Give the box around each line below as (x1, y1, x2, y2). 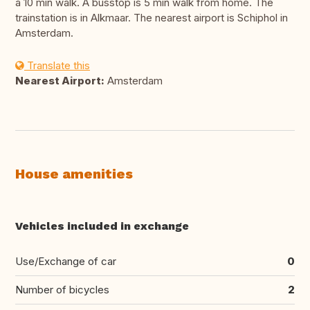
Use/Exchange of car (15, 255, 116, 268)
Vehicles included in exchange (15, 219, 189, 233)
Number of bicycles (15, 283, 109, 297)
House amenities (15, 165, 133, 183)
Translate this (24, 59, 90, 73)
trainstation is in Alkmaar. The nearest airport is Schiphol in (15, 11, 288, 25)
